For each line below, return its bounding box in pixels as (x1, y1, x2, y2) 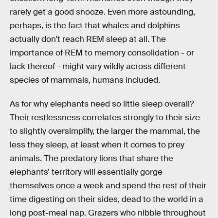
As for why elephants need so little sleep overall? (10, 99, 194, 109)
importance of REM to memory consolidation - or (10, 47, 194, 58)
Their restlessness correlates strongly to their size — (10, 112, 208, 123)
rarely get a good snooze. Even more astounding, (10, 6, 195, 17)
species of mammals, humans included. (10, 74, 160, 85)
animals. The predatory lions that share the (10, 153, 173, 164)
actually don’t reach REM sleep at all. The (10, 34, 166, 44)
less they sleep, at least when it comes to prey (10, 140, 184, 150)
